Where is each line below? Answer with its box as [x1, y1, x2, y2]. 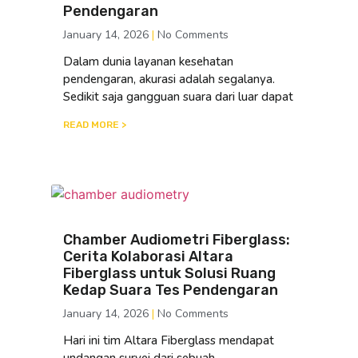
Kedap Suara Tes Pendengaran [63, 280, 278, 299]
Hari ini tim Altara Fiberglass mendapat [63, 332, 274, 348]
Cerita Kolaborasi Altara [63, 247, 233, 265]
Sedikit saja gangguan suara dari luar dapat [63, 88, 293, 105]
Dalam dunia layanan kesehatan [63, 53, 233, 70]
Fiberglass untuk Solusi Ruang [63, 264, 276, 282]
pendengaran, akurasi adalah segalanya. [63, 70, 275, 87]
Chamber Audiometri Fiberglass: [63, 230, 290, 249]
